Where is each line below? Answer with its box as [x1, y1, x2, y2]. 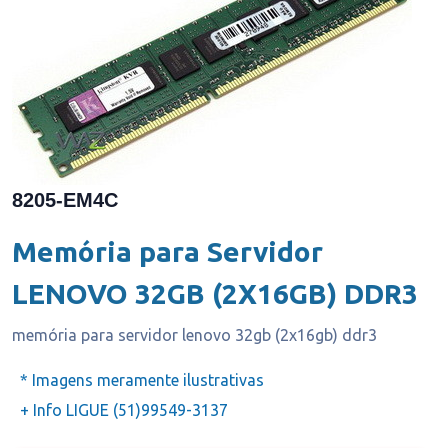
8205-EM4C [12, 189, 118, 211]
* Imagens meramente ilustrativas [20, 371, 264, 389]
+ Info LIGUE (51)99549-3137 [20, 401, 228, 419]
